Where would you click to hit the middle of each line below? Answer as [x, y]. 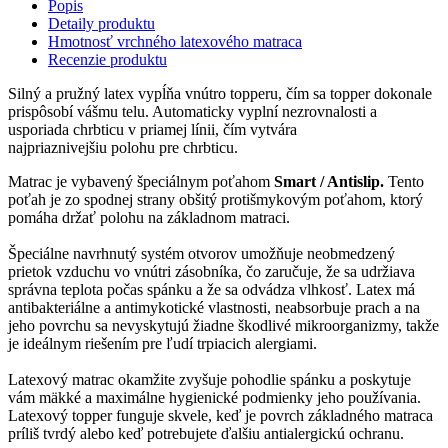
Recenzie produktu [107, 60]
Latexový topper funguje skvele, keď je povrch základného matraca [220, 416]
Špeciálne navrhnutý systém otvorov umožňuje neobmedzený [201, 254]
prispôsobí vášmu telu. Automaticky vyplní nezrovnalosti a [192, 112]
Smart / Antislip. [329, 182]
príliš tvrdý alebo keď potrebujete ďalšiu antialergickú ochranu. [206, 434]
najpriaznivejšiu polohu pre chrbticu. [123, 148]
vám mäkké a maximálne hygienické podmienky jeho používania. [214, 398]
